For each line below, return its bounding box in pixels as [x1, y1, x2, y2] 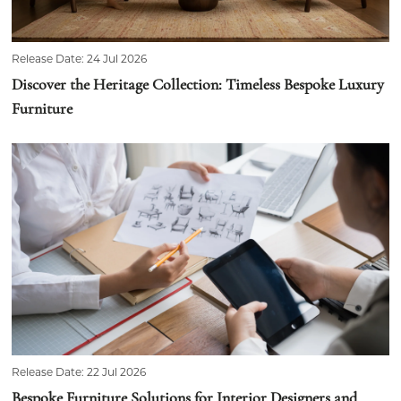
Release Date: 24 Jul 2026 [12, 51, 148, 65]
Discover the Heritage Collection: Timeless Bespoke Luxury [12, 76, 385, 94]
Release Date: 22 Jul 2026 [12, 364, 147, 379]
